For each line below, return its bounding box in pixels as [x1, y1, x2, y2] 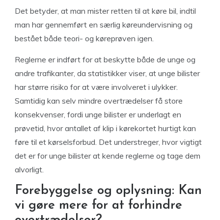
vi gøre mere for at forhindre [15, 199, 182, 212]
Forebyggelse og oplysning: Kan [15, 184, 202, 197]
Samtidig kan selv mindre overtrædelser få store [15, 96, 183, 106]
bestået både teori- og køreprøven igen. [15, 33, 154, 43]
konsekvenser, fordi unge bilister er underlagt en [15, 110, 181, 119]
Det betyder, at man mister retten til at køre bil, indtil [15, 6, 196, 16]
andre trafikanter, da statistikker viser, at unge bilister [15, 68, 200, 78]
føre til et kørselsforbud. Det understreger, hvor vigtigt [15, 137, 202, 147]
